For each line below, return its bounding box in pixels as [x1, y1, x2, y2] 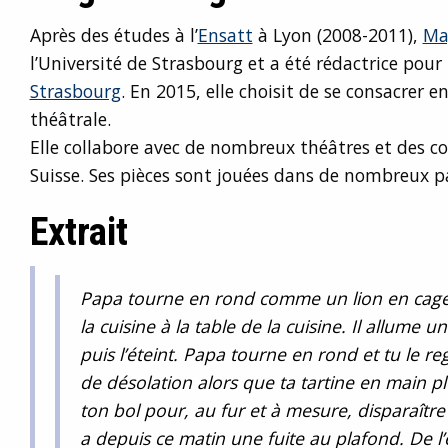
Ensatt [197, 23, 253, 47]
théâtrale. [29, 107, 111, 131]
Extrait [29, 209, 128, 254]
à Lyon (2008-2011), [252, 23, 423, 47]
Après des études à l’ [29, 23, 198, 47]
